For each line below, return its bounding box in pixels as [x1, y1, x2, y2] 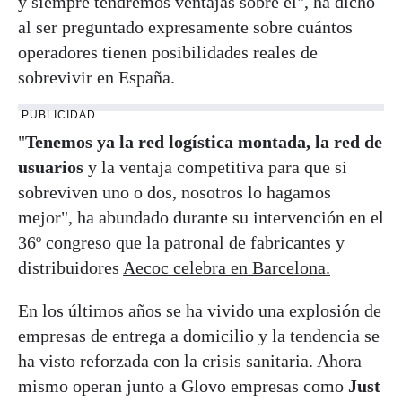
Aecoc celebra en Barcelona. [123, 257, 330, 277]
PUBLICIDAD [22, 108, 96, 121]
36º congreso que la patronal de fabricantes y [18, 232, 345, 252]
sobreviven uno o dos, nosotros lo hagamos [18, 181, 331, 202]
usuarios [18, 156, 83, 177]
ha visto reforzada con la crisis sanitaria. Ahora [18, 350, 362, 371]
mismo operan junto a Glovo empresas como [18, 375, 348, 396]
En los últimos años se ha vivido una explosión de [18, 300, 381, 320]
